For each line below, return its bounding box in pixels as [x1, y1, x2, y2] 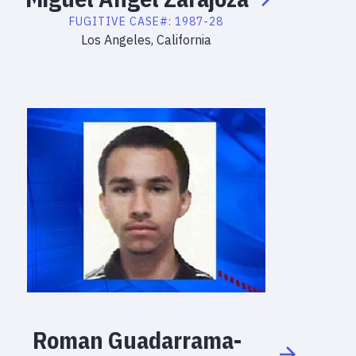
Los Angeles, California [81, 32, 211, 48]
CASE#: [130, 14, 175, 29]
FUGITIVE [69, 14, 126, 29]
